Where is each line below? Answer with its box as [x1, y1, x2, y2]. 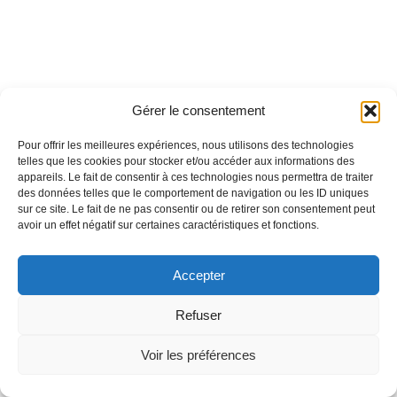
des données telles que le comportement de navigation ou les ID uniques [18, 187, 369, 199]
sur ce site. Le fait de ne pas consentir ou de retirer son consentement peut [18, 203, 375, 215]
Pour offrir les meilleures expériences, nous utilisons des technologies [18, 139, 354, 152]
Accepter [172, 267, 225, 283]
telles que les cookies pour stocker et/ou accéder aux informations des [18, 155, 354, 167]
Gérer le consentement [132, 103, 265, 118]
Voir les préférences [141, 346, 256, 362]
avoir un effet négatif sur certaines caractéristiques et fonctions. [18, 219, 319, 231]
